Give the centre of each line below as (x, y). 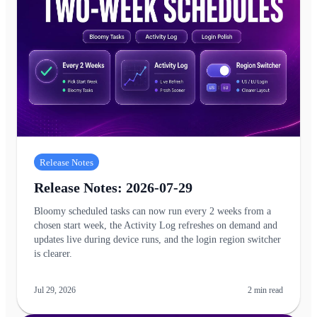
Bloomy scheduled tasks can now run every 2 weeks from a (152, 211)
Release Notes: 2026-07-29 (113, 188)
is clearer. (53, 254)
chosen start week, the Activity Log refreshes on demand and (156, 225)
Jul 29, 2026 (55, 290)
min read (267, 290)
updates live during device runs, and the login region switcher (157, 240)
